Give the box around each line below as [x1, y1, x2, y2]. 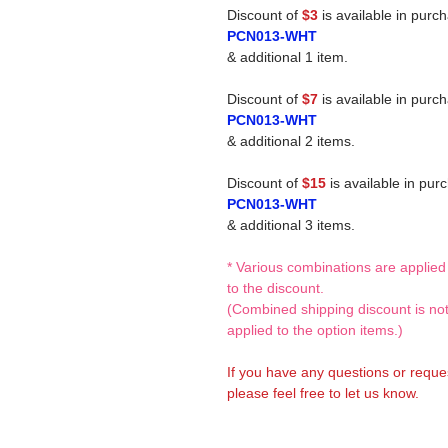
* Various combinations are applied [227, 259, 446, 275]
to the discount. [227, 280, 324, 296]
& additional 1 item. [227, 49, 348, 65]
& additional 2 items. [227, 133, 355, 149]
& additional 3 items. [227, 217, 355, 233]
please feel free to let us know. [227, 385, 419, 401]
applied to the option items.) [227, 322, 403, 338]
